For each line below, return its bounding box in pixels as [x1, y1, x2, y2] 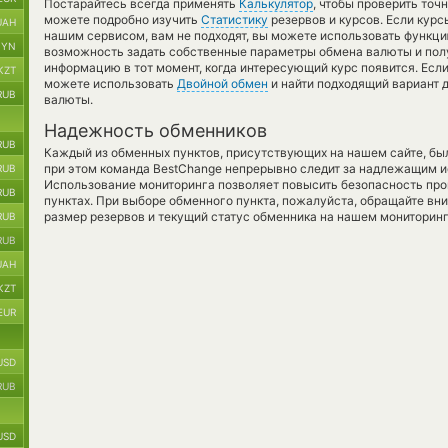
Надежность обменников [44, 120, 267, 141]
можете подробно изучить [44, 12, 201, 27]
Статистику [201, 12, 268, 27]
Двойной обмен [177, 76, 268, 91]
